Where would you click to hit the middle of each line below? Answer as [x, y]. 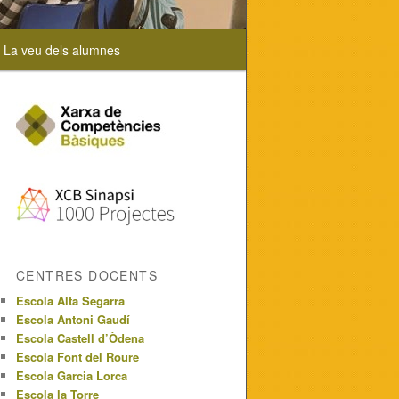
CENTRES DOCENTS [87, 276]
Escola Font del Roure [77, 357]
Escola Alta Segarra [70, 301]
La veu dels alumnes [62, 50]
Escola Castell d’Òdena [80, 338]
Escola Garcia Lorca [72, 376]
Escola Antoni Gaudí [73, 320]
